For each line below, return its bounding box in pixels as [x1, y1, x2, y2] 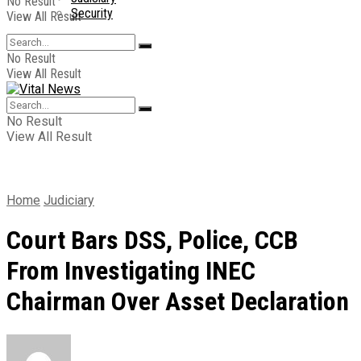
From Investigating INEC [6, 255, 255, 287]
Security [71, 6, 113, 21]
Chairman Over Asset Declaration [6, 286, 349, 317]
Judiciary [44, 193, 94, 208]
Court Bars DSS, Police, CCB [6, 225, 298, 256]
